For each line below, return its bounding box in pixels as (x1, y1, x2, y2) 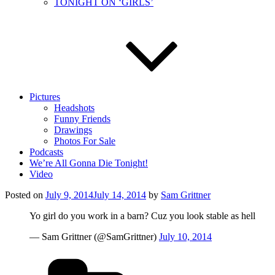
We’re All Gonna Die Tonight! (29, 158, 148, 168)
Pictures (29, 91, 60, 102)
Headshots (54, 103, 95, 113)
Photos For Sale (54, 136, 115, 146)
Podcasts (29, 147, 63, 157)
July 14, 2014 (93, 190, 146, 200)
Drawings (54, 125, 92, 135)
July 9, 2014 (45, 190, 93, 200)
